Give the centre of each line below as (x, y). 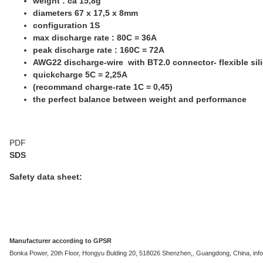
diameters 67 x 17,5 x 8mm (87, 13)
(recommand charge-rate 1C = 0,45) (103, 87)
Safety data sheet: (46, 177)
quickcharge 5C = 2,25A (81, 75)
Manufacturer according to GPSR (60, 240)
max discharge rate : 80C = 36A (95, 38)
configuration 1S (66, 25)
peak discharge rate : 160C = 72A (99, 50)
